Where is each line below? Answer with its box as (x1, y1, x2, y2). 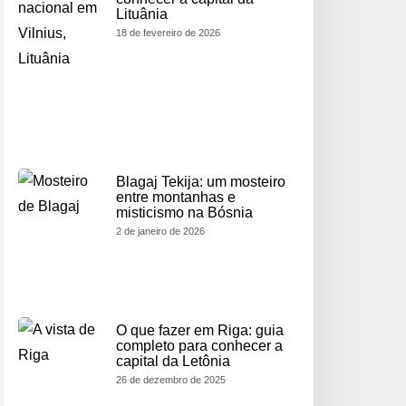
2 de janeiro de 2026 (116, 226, 205, 237)
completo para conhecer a (116, 337, 283, 353)
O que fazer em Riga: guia (116, 322, 284, 338)
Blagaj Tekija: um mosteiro (116, 174, 285, 190)
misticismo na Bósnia (116, 205, 253, 221)
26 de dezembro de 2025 (116, 373, 226, 385)
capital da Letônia (116, 353, 230, 369)
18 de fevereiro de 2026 (116, 26, 220, 38)
